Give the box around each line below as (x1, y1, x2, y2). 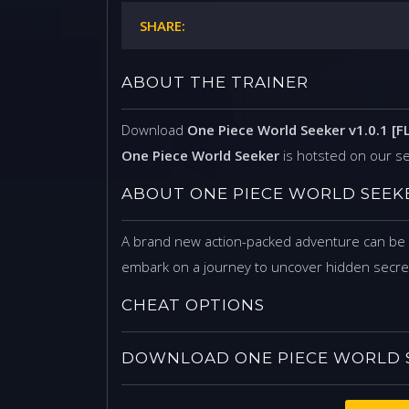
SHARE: (140, 16, 185, 36)
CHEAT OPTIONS (121, 296, 265, 315)
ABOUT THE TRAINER (121, 73, 309, 92)
